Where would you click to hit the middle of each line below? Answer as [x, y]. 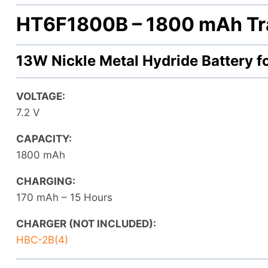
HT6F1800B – [81, 25]
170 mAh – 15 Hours [64, 197]
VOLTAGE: [41, 96]
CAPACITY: [44, 138]
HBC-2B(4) [42, 240]
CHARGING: [46, 181]
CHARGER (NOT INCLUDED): [86, 223]
